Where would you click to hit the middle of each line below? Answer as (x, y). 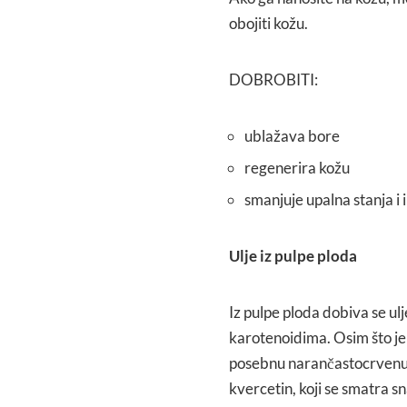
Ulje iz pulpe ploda (293, 255)
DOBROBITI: (273, 79)
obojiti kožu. (268, 23)
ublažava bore (292, 135)
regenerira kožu (297, 167)
